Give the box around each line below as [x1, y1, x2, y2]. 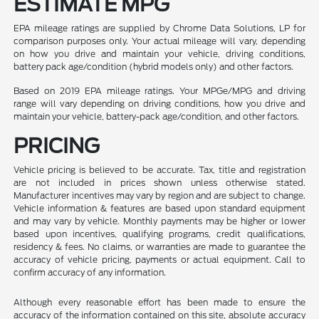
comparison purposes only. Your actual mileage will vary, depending [14, 36, 305, 47]
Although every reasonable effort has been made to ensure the [14, 297, 305, 308]
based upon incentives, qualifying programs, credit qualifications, [14, 229, 305, 240]
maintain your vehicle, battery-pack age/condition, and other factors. [14, 111, 300, 122]
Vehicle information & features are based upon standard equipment [14, 203, 305, 214]
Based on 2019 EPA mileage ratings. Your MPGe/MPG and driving [14, 85, 305, 97]
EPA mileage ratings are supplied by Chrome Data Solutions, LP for [14, 23, 305, 34]
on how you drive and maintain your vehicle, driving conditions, [14, 48, 305, 60]
